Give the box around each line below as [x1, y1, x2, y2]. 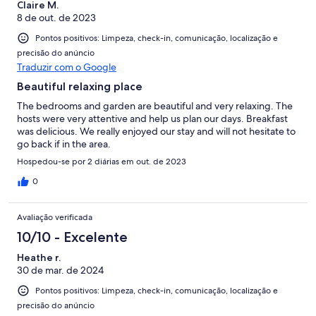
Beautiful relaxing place [17, 79, 142, 93]
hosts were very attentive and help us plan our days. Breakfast [17, 111, 288, 125]
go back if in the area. [17, 137, 111, 150]
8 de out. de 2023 [17, 11, 96, 24]
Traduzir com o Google [17, 60, 116, 73]
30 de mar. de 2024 [17, 263, 104, 276]
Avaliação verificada [17, 211, 92, 223]
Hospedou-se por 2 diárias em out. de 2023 [17, 155, 186, 167]
